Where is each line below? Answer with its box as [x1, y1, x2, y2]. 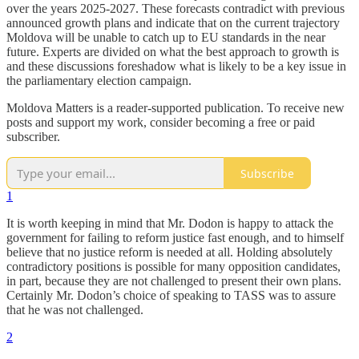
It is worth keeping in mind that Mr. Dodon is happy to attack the [6, 216, 333, 231]
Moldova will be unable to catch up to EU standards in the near [6, 30, 325, 45]
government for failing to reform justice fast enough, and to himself [6, 231, 344, 245]
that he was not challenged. [6, 303, 143, 317]
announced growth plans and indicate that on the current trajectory [6, 16, 340, 30]
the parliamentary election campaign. [6, 74, 192, 88]
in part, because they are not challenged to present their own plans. [6, 274, 341, 288]
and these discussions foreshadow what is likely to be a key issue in [6, 59, 346, 74]
